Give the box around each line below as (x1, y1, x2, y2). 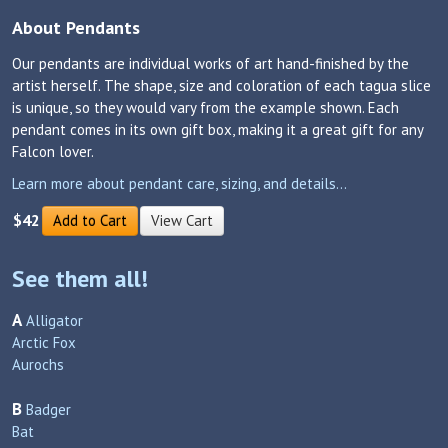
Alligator (26, 311, 83, 330)
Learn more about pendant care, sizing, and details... (12, 174, 347, 193)
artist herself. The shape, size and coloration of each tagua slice (12, 76, 431, 95)
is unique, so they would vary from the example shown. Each (12, 98, 399, 117)
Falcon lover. (12, 142, 94, 161)
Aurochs (12, 355, 64, 374)
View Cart (151, 211, 213, 230)
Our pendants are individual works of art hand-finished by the (12, 54, 409, 73)
